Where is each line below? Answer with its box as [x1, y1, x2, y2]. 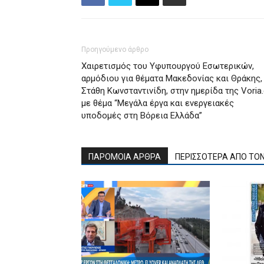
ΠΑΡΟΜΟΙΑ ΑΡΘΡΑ [88, 151, 161, 161]
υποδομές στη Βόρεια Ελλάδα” [81, 110, 202, 121]
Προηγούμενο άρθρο [81, 45, 148, 54]
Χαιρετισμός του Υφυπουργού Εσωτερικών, [81, 60, 254, 71]
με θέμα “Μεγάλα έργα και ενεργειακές [81, 97, 234, 108]
